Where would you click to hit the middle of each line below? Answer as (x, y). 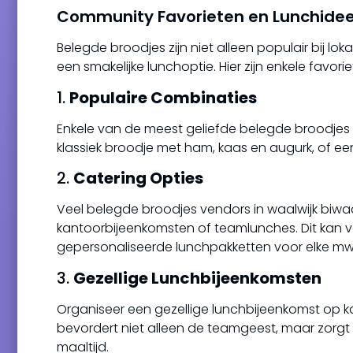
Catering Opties (138, 178)
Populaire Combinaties (163, 97)
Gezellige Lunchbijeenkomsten (197, 278)
